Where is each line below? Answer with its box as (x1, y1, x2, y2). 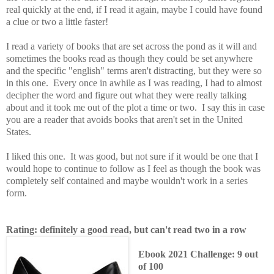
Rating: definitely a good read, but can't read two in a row (6, 224, 246, 235)
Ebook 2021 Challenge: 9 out (138, 249, 258, 260)
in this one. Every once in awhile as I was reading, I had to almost (6, 78, 262, 89)
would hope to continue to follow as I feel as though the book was (6, 163, 261, 174)
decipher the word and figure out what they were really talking (6, 90, 246, 101)
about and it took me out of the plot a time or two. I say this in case (6, 102, 265, 113)
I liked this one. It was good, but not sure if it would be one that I (6, 151, 258, 162)
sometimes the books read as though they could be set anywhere (6, 53, 253, 64)
